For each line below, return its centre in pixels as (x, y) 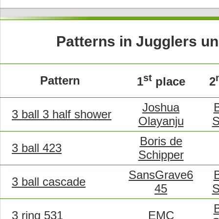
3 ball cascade (49, 181)
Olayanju (161, 121)
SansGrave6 (161, 175)
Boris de (161, 141)
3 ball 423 (37, 148)
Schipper (161, 154)
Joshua (161, 107)
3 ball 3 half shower (62, 114)
